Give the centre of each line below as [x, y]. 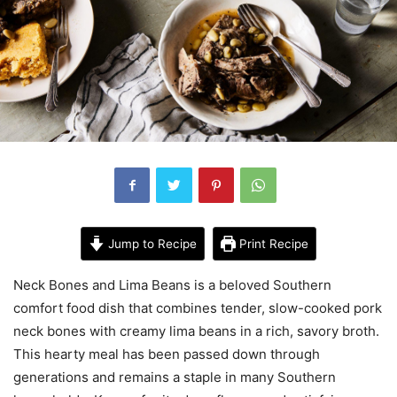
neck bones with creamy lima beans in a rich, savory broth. [196, 331]
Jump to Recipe [150, 243]
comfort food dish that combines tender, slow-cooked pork [198, 307]
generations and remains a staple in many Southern [175, 377]
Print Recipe [272, 243]
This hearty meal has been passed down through [167, 354]
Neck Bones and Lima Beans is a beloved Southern [172, 284]
